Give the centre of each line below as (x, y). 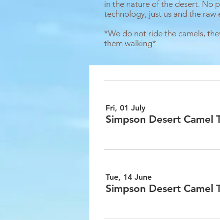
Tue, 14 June (129, 177)
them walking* (130, 43)
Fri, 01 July (125, 108)
